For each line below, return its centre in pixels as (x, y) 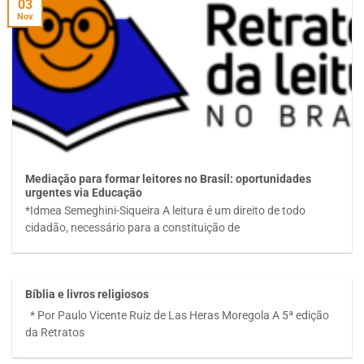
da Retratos (55, 332)
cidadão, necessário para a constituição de (133, 228)
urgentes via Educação (84, 193)
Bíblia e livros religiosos (87, 295)
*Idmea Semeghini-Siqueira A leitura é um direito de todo (166, 211)
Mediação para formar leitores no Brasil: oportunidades (169, 179)
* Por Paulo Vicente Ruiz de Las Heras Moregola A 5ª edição (178, 315)
